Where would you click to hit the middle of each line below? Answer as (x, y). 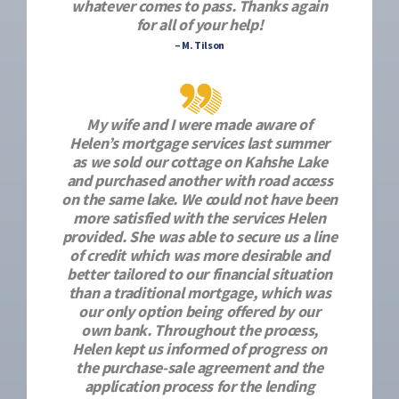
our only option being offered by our (199, 311)
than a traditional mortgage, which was (199, 293)
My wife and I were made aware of (199, 124)
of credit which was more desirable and (199, 255)
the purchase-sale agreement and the (199, 367)
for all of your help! (199, 24)
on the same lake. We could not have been (199, 199)
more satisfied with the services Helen (199, 218)
